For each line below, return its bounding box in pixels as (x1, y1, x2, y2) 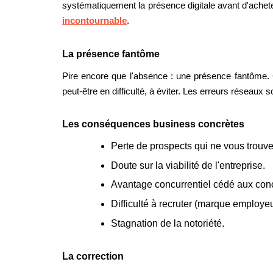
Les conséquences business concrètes (62, 119, 244, 130)
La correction (62, 251, 124, 262)
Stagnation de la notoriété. (111, 218, 224, 229)
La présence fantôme (62, 48, 160, 59)
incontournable (62, 15, 127, 26)
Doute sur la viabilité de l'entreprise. (111, 160, 265, 171)
